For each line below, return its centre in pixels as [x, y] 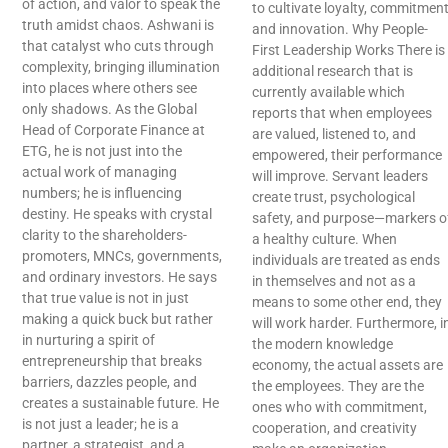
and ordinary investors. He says [119, 277]
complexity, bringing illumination [121, 67]
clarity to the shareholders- [104, 235]
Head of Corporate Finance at [113, 130]
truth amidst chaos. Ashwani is [118, 25]
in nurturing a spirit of [88, 340]
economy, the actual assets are [347, 365]
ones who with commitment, [339, 407]
